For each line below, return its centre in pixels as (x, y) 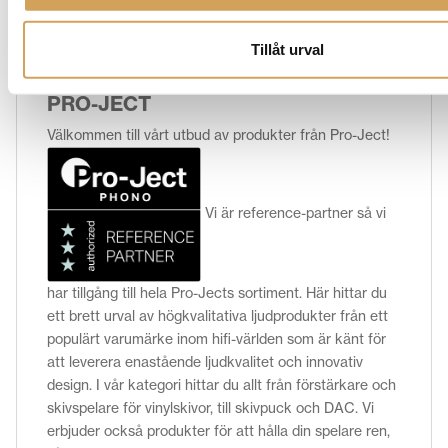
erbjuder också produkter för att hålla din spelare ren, (218, 430)
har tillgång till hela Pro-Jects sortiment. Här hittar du (217, 292)
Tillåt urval (287, 49)
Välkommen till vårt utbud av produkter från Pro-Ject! (218, 134)
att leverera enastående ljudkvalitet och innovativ (205, 361)
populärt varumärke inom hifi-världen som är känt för (216, 338)
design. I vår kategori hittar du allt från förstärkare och (221, 384)
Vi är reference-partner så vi (293, 213)
